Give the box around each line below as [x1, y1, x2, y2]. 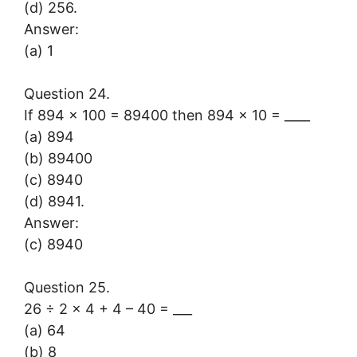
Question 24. [24, 84, 110, 102]
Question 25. [24, 278, 110, 296]
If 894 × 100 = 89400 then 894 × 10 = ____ [24, 106, 310, 124]
